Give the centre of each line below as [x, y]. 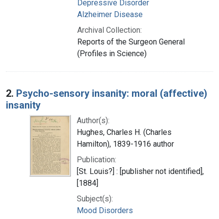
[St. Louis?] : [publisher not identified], [140, 171]
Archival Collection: [109, 30]
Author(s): [93, 120]
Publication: [97, 159]
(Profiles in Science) [112, 53]
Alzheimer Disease [110, 14]
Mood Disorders [105, 210]
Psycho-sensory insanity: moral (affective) [112, 93]
